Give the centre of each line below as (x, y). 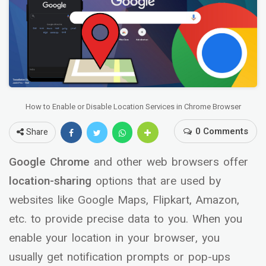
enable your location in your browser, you (114, 238)
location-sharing (52, 181)
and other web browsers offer (171, 162)
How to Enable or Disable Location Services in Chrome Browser (133, 107)
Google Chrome (51, 162)
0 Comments (222, 132)
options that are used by (158, 181)
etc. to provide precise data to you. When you (126, 219)
